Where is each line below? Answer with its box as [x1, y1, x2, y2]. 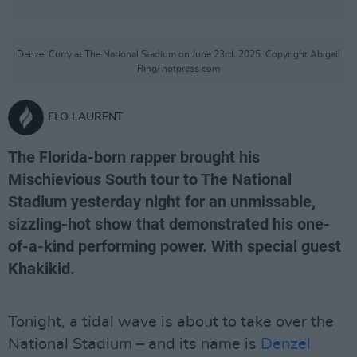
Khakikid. [8, 259, 75, 278]
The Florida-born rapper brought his [8, 147, 260, 167]
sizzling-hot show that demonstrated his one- [8, 214, 330, 233]
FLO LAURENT [48, 112, 123, 123]
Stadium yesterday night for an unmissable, [8, 192, 316, 211]
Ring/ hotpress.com [137, 64, 220, 73]
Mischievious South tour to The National [8, 170, 292, 189]
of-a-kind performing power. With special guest [8, 237, 341, 256]
